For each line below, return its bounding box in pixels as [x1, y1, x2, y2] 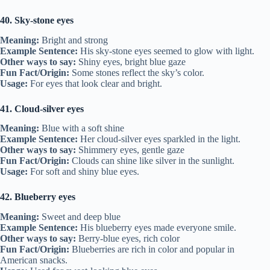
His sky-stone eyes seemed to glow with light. [78, 45, 254, 56]
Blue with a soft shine [39, 123, 124, 134]
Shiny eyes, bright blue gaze [76, 56, 186, 67]
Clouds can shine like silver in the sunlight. [69, 155, 234, 166]
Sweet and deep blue [39, 212, 121, 222]
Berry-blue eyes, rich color [76, 233, 180, 244]
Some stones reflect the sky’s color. [69, 67, 204, 78]
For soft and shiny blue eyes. [28, 166, 139, 177]
